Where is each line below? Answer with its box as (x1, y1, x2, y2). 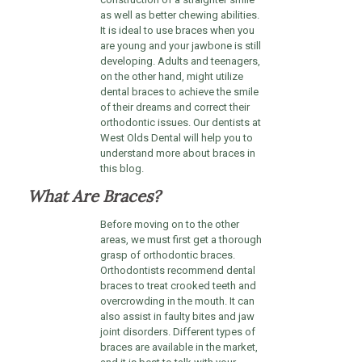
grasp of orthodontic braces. (99, 249, 235, 262)
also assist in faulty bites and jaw (99, 310, 255, 323)
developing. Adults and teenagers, (99, 55, 260, 68)
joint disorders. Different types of (99, 326, 255, 339)
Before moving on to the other (99, 218, 239, 231)
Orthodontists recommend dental (99, 264, 255, 277)
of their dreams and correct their (99, 101, 250, 114)
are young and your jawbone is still (99, 40, 261, 53)
